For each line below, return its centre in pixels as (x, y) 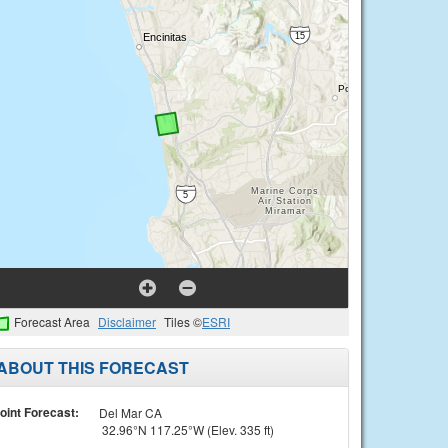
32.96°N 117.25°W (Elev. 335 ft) (186, 429)
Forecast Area (52, 321)
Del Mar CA (130, 412)
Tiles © (183, 321)
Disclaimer (127, 321)
